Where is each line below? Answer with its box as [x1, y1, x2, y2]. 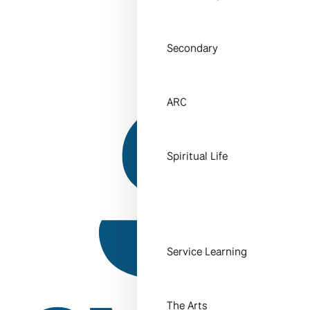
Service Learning [167, 244, 248, 259]
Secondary [167, 41, 219, 56]
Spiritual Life [167, 149, 228, 164]
